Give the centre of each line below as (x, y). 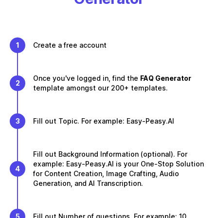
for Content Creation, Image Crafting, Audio (106, 173)
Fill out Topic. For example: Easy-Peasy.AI (104, 121)
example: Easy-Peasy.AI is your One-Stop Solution (118, 164)
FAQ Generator (166, 78)
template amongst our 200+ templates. (100, 88)
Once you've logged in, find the (87, 78)
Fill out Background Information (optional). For (110, 154)
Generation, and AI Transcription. (88, 183)
